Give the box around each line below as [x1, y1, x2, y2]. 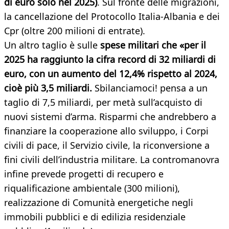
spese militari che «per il [100, 39, 206, 52]
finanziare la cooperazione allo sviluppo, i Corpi [4, 125, 209, 138]
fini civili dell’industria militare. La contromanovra [4, 153, 219, 166]
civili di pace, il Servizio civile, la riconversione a [4, 139, 210, 152]
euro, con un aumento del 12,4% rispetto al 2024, [4, 67, 217, 80]
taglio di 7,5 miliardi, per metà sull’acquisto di [4, 96, 202, 109]
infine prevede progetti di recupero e [4, 168, 164, 180]
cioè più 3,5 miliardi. [4, 82, 92, 95]
